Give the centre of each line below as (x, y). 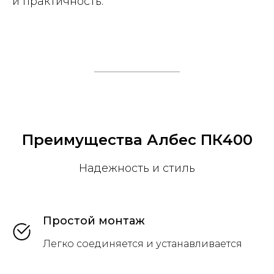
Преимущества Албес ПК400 (137, 140)
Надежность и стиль (137, 168)
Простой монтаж (94, 221)
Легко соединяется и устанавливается (143, 244)
